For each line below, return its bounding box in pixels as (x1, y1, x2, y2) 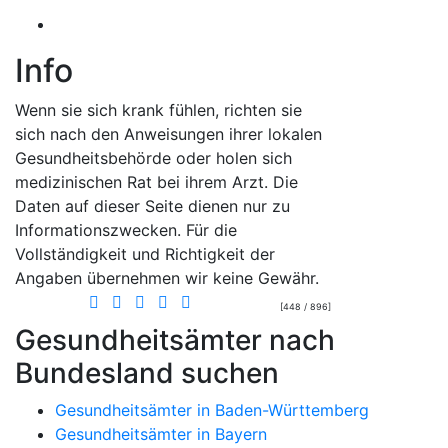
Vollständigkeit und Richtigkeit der (15, 243, 275, 264)
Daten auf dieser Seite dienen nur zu (15, 195, 290, 216)
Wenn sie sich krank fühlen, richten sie (15, 99, 302, 120)
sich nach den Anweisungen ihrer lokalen (15, 123, 322, 144)
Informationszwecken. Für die (15, 219, 237, 240)
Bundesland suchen (15, 355, 279, 390)
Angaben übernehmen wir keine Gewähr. (15, 267, 319, 288)
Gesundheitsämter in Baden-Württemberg (55, 399, 369, 420)
